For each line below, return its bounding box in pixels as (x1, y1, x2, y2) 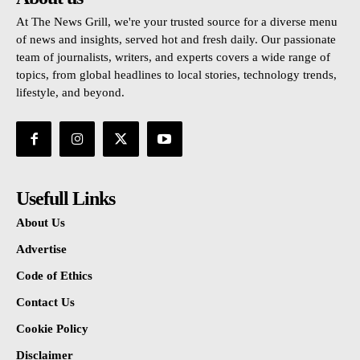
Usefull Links (16, 188, 115, 210)
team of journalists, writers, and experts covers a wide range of (16, 51, 330, 64)
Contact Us (16, 296, 75, 309)
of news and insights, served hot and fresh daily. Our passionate (16, 33, 336, 47)
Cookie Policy (16, 322, 88, 336)
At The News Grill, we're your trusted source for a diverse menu (16, 15, 337, 29)
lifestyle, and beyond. (16, 86, 125, 100)
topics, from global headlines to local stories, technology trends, (16, 68, 337, 82)
